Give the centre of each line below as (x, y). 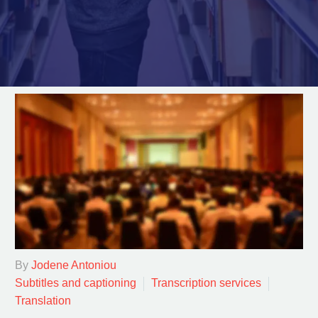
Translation (43, 301)
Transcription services (206, 283)
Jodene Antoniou (74, 265)
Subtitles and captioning (76, 283)
